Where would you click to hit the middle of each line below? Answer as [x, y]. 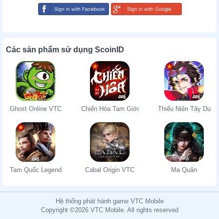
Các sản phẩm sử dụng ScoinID [65, 50]
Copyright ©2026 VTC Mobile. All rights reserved [109, 210]
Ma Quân [184, 170]
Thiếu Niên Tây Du [184, 109]
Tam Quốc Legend [35, 170]
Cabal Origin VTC [110, 170]
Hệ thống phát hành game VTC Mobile [109, 201]
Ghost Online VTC [35, 109]
